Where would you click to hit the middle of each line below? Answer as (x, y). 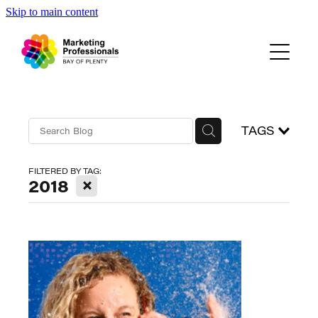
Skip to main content (52, 12)
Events (44, 16)
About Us (51, 60)
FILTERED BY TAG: (65, 170)
